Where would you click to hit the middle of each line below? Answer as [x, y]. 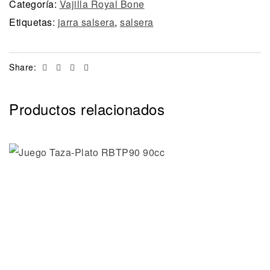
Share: [23, 67]
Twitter [77, 66]
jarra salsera [86, 22]
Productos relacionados [87, 108]
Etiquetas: [33, 22]
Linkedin [94, 66]
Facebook [69, 66]
